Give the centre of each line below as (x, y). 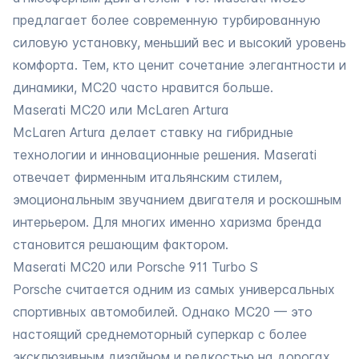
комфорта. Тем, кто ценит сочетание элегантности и (179, 65)
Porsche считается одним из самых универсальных (174, 289)
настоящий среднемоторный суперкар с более (160, 334)
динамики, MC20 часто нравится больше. (143, 87)
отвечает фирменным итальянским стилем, (147, 177)
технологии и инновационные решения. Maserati (165, 154)
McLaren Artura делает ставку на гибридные (153, 132)
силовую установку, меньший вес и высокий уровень (179, 42)
